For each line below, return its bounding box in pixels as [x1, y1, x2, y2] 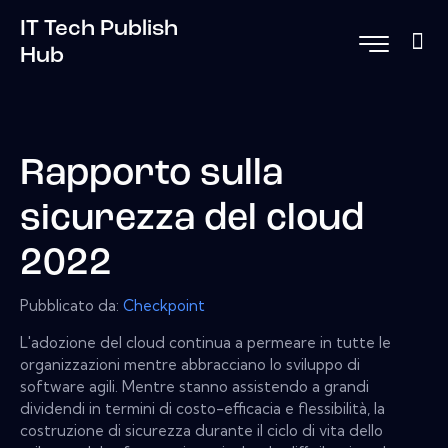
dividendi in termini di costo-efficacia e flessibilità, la [20, 398, 385, 418]
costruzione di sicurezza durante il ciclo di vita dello [20, 420, 383, 440]
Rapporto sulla [20, 156, 283, 194]
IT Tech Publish [20, 17, 178, 41]
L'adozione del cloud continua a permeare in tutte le [20, 332, 391, 352]
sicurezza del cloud [20, 201, 364, 239]
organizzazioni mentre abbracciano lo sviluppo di [20, 354, 360, 374]
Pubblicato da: [20, 295, 123, 315]
